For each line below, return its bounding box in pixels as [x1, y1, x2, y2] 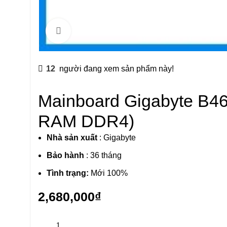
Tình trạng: [47, 169, 89, 177]
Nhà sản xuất [47, 133, 97, 142]
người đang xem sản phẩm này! [59, 64, 174, 73]
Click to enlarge [71, 27, 120, 34]
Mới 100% [89, 169, 128, 177]
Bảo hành [47, 151, 84, 160]
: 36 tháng [84, 151, 122, 160]
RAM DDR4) [38, 111, 134, 131]
